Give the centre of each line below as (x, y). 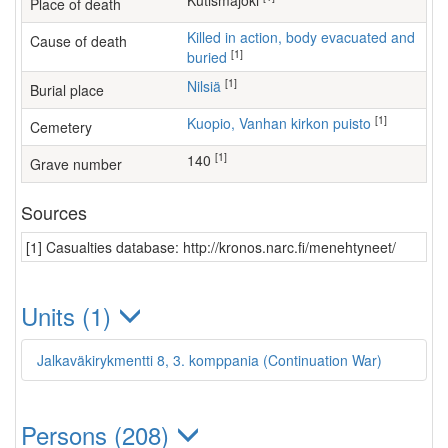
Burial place (67, 90)
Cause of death (78, 41)
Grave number (76, 164)
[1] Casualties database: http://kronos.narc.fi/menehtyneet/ (211, 247)
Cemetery (61, 127)
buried (207, 57)
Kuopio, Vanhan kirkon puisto (283, 123)
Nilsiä (209, 86)
